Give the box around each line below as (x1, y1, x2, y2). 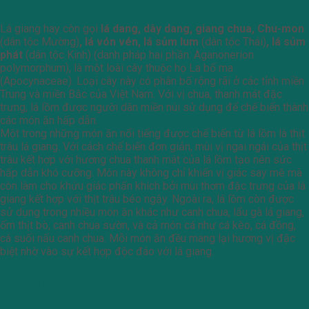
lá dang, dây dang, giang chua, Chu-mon (101, 21, 304, 35)
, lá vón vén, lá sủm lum (79, 34, 201, 48)
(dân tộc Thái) (201, 34, 266, 48)
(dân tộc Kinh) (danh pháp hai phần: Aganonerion (26, 48, 254, 61)
